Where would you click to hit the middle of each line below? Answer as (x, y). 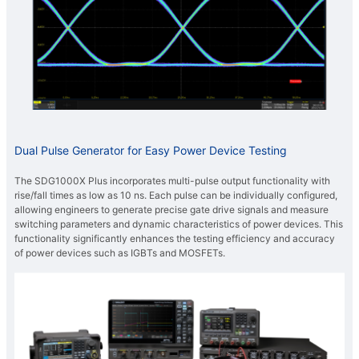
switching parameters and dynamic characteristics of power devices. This (179, 224)
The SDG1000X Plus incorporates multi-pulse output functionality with (172, 181)
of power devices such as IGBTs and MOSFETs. (120, 253)
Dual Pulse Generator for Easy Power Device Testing (151, 151)
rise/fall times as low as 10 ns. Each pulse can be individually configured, (176, 196)
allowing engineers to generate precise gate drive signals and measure (171, 210)
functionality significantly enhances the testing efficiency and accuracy (175, 239)
